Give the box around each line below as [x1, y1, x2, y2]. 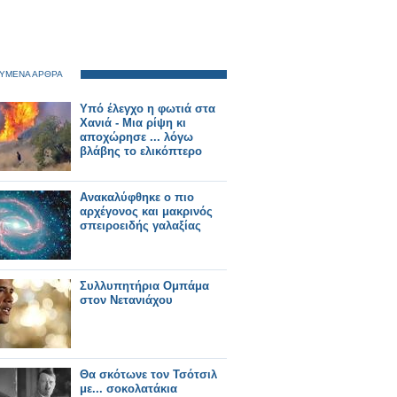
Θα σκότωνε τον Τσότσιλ [80, 368, 217, 381]
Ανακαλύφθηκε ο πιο [80, 191, 194, 204]
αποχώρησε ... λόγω [80, 130, 193, 144]
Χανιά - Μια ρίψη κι [80, 116, 186, 129]
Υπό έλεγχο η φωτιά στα [80, 102, 215, 115]
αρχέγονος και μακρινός [80, 205, 213, 218]
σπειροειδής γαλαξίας [80, 219, 201, 232]
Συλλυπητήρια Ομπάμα [80, 279, 209, 292]
